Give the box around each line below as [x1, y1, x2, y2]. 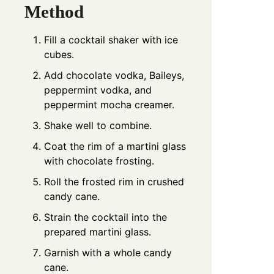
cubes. [44, 48, 74, 61]
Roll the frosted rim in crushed [44, 176, 184, 188]
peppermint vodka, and [44, 84, 152, 97]
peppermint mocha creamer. [44, 98, 174, 111]
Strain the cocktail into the [44, 211, 167, 224]
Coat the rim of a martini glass [44, 140, 186, 153]
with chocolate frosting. [44, 155, 154, 168]
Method [24, 2, 84, 22]
